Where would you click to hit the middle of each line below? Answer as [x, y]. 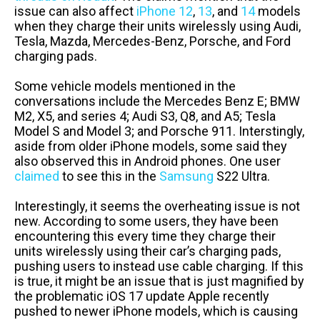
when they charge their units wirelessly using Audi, [157, 26]
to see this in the [109, 176]
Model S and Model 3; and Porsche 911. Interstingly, [159, 131]
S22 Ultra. [243, 176]
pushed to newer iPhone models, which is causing [156, 311]
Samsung [186, 176]
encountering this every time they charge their [145, 236]
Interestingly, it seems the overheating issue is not [157, 206]
